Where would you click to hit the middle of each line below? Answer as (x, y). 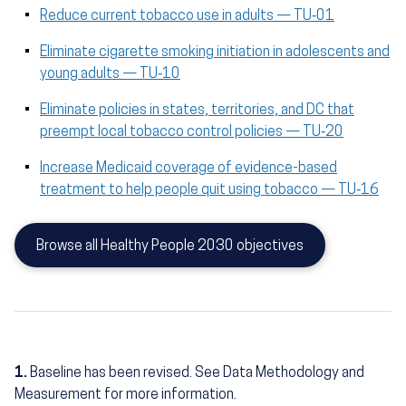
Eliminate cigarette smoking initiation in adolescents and (215, 53)
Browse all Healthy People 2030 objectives (170, 247)
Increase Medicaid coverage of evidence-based (188, 169)
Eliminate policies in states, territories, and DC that (197, 111)
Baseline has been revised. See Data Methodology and (197, 374)
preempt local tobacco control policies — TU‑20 (192, 133)
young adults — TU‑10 (110, 75)
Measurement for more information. (126, 396)
